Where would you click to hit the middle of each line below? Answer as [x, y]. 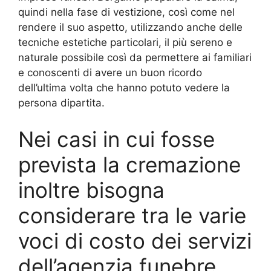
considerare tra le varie [132, 215]
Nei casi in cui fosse [116, 139]
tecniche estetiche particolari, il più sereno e [125, 43]
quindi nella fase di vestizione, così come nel [126, 12]
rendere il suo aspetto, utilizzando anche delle [130, 28]
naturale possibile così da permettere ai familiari [135, 58]
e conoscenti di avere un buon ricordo [110, 73]
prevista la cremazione [129, 164]
